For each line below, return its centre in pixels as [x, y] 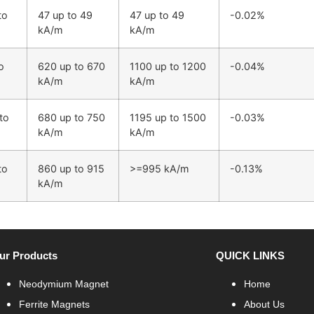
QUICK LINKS [251, 255]
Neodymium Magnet [64, 284]
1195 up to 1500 [168, 117]
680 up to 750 [71, 117]
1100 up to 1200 [168, 66]
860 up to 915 [71, 168]
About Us [265, 304]
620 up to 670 [71, 66]
